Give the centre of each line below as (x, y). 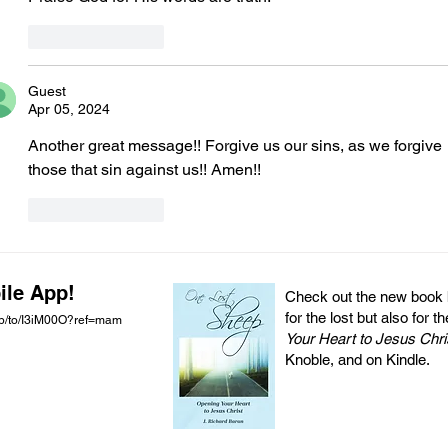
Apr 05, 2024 (69, 108)
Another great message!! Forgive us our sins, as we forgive (237, 145)
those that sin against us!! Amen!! (146, 169)
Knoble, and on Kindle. (357, 359)
